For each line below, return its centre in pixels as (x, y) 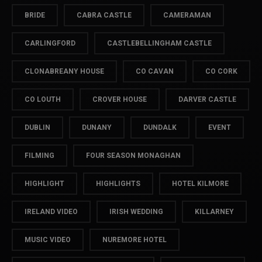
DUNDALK (160, 127)
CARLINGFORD (50, 43)
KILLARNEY (214, 212)
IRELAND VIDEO (51, 212)
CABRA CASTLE (104, 15)
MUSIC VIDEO (48, 240)
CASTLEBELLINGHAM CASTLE (159, 43)
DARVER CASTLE (207, 99)
